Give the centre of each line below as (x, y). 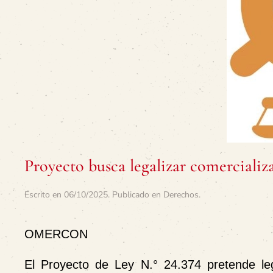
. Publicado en (136, 195)
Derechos (181, 195)
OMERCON (56, 234)
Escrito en (44, 195)
